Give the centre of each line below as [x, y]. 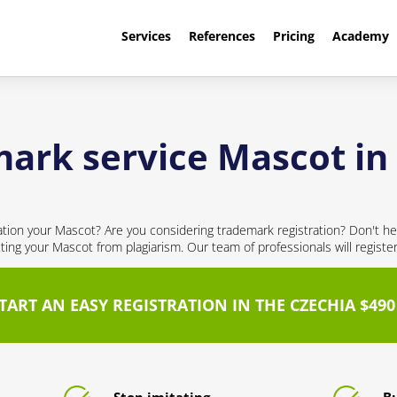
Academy [360, 36]
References [222, 36]
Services [146, 36]
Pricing [293, 36]
